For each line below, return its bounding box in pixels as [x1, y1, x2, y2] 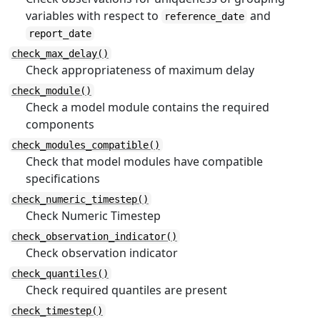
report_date [29, 28, 91, 39]
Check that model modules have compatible [26, 154, 263, 169]
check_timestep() [11, 305, 103, 316]
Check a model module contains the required [26, 99, 269, 115]
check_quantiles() [11, 268, 109, 279]
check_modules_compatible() [11, 139, 160, 151]
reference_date [164, 11, 244, 22]
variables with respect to [26, 8, 161, 24]
